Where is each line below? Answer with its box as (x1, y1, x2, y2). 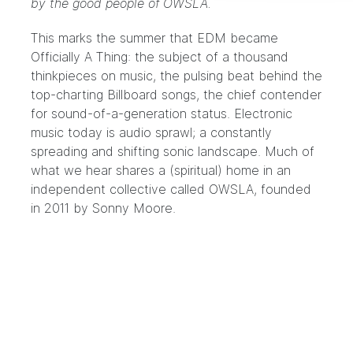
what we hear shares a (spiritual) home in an (31, 162, 291, 178)
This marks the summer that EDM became (31, 30, 278, 46)
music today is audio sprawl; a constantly (31, 124, 272, 140)
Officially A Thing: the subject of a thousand (31, 49, 288, 65)
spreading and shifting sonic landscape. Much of (31, 143, 314, 159)
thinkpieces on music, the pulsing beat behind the (31, 68, 322, 84)
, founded (254, 181, 311, 197)
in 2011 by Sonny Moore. (31, 200, 176, 216)
